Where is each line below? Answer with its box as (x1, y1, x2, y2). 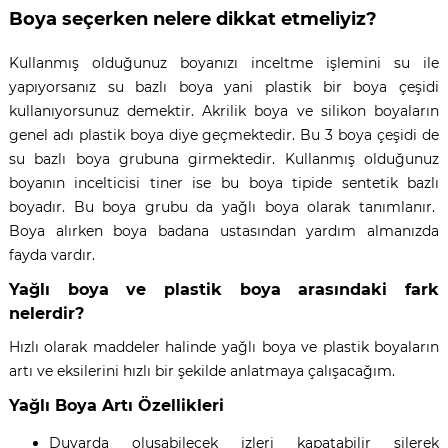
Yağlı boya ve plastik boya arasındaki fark (8, 278, 440, 299)
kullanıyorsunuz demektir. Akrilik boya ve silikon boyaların (8, 101, 440, 120)
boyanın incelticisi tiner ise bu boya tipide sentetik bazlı (8, 173, 440, 192)
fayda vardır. (8, 245, 95, 264)
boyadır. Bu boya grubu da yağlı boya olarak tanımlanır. (8, 197, 440, 216)
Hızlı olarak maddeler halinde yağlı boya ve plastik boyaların (8, 337, 440, 356)
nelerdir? (8, 302, 84, 323)
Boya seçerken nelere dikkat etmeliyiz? (8, 7, 377, 30)
